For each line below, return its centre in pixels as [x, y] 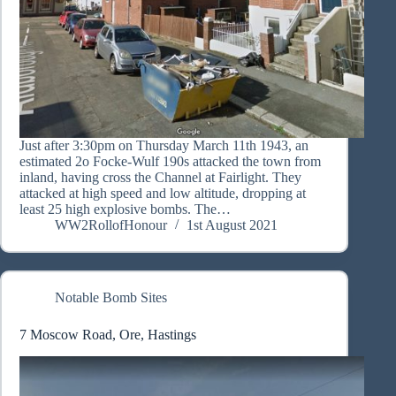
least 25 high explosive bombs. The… [125, 209]
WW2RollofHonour [111, 225]
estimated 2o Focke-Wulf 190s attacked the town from [170, 162]
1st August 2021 [232, 225]
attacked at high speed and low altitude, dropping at [163, 194]
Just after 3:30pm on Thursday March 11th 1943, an [164, 146]
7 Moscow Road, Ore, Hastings [108, 335]
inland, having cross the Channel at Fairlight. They [160, 178]
